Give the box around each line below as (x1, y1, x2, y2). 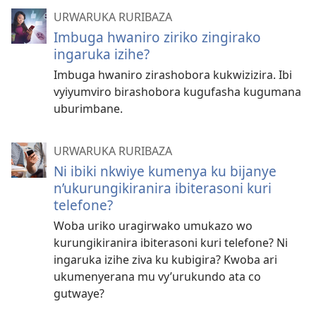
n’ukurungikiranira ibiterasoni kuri (54, 178, 272, 197)
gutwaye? (54, 286, 104, 301)
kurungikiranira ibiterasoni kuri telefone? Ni (54, 235, 288, 250)
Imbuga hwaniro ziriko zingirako (54, 28, 261, 47)
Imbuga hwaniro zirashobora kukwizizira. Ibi (54, 67, 292, 83)
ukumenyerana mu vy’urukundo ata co (54, 269, 261, 284)
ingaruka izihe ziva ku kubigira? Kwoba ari (54, 252, 277, 267)
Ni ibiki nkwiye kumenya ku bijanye (54, 162, 276, 181)
